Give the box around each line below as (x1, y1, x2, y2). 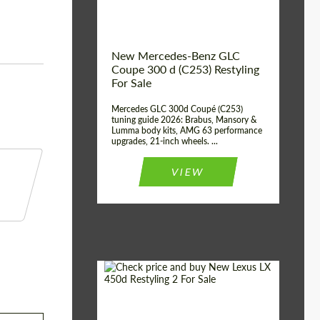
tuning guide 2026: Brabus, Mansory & (111, 114, 257, 125)
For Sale (111, 76, 151, 89)
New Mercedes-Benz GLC (111, 49, 240, 62)
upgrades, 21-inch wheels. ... (111, 136, 218, 146)
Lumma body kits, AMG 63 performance (111, 125, 262, 136)
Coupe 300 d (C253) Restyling (111, 62, 259, 76)
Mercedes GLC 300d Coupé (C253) (111, 104, 243, 114)
